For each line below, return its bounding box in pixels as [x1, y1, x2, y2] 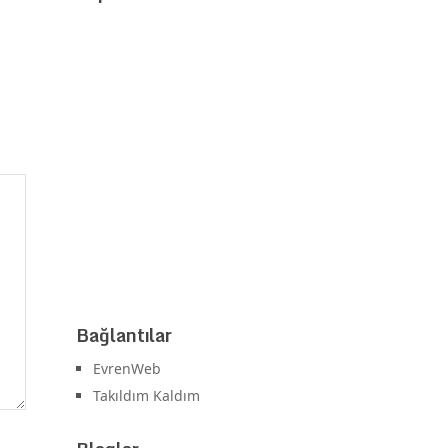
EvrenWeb [93, 359, 161, 379]
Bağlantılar [76, 320, 172, 351]
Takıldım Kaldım [93, 386, 200, 406]
